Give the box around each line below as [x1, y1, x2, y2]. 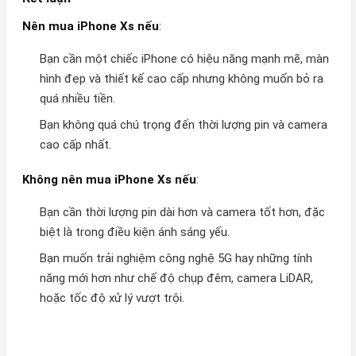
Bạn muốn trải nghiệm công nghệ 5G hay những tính [39, 251, 312, 266]
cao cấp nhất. [39, 137, 111, 153]
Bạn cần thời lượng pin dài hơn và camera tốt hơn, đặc [39, 205, 325, 220]
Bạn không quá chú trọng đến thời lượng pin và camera [39, 118, 327, 133]
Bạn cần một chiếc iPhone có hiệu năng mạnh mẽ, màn [39, 52, 329, 67]
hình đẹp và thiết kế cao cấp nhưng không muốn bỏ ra [39, 72, 323, 87]
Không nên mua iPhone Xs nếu [21, 172, 196, 188]
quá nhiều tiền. [39, 91, 115, 106]
